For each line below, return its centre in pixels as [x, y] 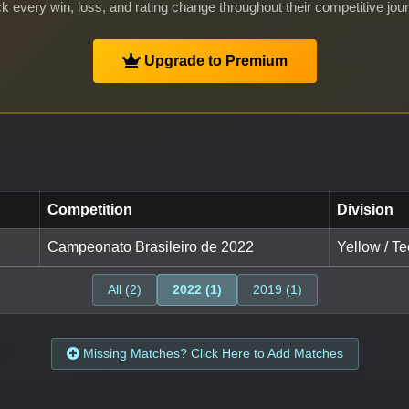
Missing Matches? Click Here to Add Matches [211, 354]
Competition [90, 210]
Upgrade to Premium [214, 61]
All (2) [124, 290]
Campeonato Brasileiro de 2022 [151, 247]
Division [365, 210]
